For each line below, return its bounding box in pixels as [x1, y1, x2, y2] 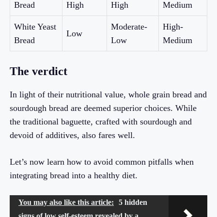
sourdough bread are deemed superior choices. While [10, 103, 197, 113]
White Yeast [14, 22, 56, 32]
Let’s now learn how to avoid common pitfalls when [10, 157, 194, 167]
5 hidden [119, 198, 147, 207]
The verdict [10, 65, 67, 78]
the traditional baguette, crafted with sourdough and [10, 117, 192, 127]
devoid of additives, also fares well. [10, 130, 135, 140]
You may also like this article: [18, 198, 114, 207]
